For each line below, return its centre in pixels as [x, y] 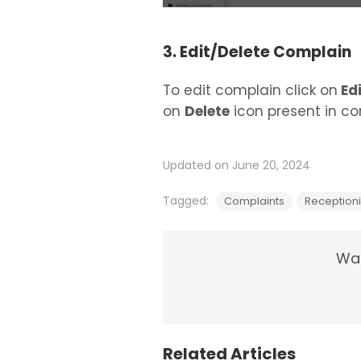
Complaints [254, 201]
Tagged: [187, 200]
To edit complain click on [250, 90]
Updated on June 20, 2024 [237, 165]
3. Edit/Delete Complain [257, 52]
